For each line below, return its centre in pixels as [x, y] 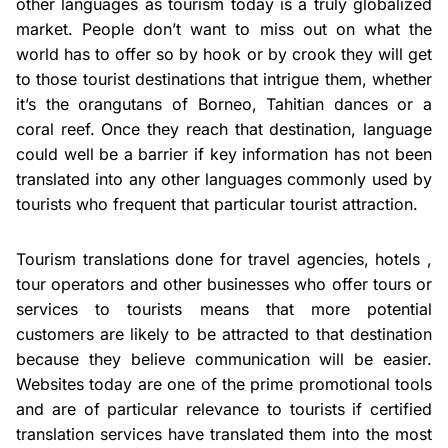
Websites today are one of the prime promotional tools [224, 383]
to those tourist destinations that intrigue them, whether [224, 78]
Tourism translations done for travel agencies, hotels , [224, 258]
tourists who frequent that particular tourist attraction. [217, 203]
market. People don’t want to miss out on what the [224, 28]
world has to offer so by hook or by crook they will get [224, 53]
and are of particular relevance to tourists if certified [224, 408]
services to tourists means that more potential [224, 308]
